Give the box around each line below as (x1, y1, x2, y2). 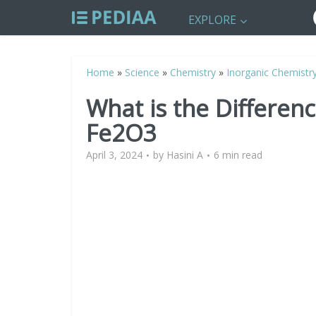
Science (125, 66, 159, 79)
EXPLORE (188, 12, 236, 28)
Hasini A (166, 148, 203, 162)
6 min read (214, 148, 262, 162)
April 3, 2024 (86, 148, 142, 162)
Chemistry (170, 66, 216, 79)
